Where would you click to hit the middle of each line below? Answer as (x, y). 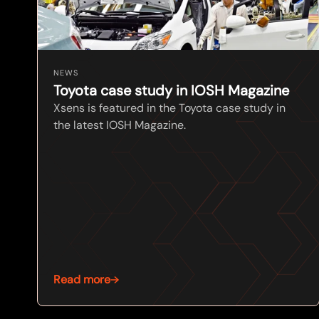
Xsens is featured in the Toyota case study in (169, 108)
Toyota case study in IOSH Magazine (171, 91)
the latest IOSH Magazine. (120, 125)
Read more (82, 279)
